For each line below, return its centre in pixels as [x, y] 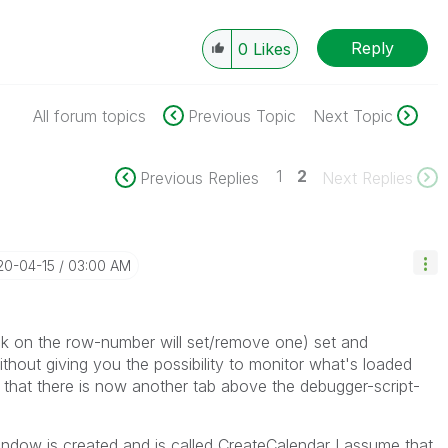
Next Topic [352, 116]
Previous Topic [241, 116]
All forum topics [89, 116]
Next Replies [367, 178]
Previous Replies [199, 178]
